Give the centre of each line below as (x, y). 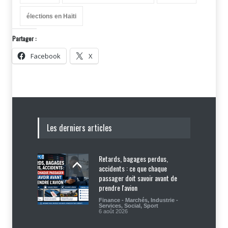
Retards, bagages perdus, (133, 158)
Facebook (46, 56)
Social (132, 205)
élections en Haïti (51, 16)
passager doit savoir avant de (138, 178)
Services (110, 205)
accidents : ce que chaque (133, 168)
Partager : (24, 38)
